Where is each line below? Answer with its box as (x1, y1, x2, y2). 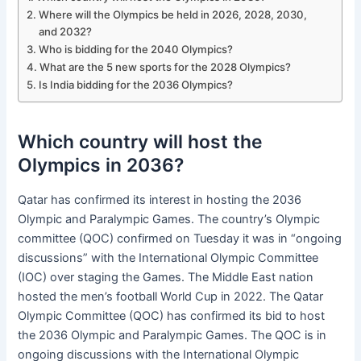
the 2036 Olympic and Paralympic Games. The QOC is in (18, 328, 327, 343)
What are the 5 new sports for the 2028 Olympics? (39, 60, 292, 74)
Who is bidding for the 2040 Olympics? (39, 43, 234, 56)
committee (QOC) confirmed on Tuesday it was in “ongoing (18, 231, 342, 247)
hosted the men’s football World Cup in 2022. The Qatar (18, 289, 324, 305)
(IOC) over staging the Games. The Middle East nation (18, 270, 314, 285)
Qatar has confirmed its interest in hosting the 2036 (18, 193, 302, 208)
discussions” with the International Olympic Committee (18, 251, 319, 266)
